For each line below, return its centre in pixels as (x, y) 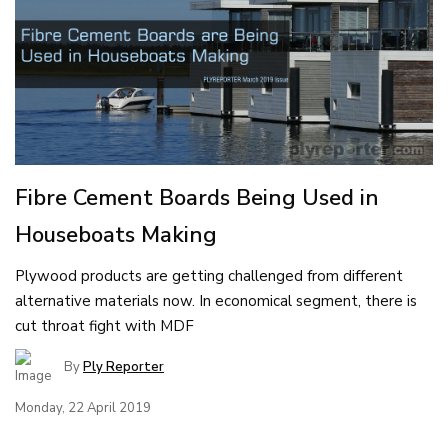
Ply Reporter (123, 367)
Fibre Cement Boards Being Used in (197, 197)
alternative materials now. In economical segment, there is (216, 300)
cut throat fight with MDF (104, 325)
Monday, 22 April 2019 (83, 407)
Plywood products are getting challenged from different (209, 275)
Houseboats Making (116, 234)
